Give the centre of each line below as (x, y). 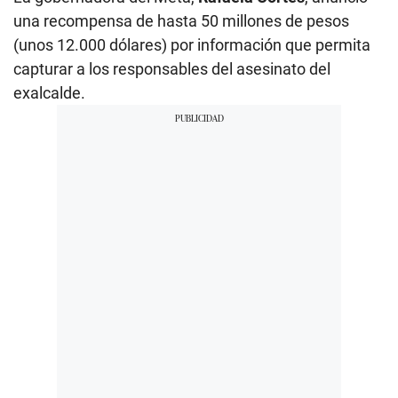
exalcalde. (49, 92)
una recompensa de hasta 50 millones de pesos (181, 20)
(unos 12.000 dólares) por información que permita (192, 44)
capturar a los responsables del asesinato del (172, 68)
